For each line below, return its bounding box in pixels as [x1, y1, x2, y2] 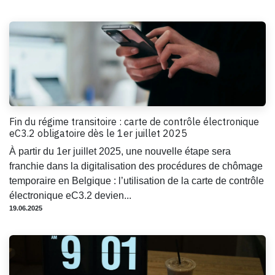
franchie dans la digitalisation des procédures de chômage [9, 160, 263, 171]
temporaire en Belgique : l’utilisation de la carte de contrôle [9, 175, 264, 186]
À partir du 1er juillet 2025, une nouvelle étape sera [9, 145, 231, 157]
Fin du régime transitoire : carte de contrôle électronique [9, 115, 259, 128]
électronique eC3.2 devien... [9, 190, 131, 201]
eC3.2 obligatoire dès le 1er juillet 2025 [9, 126, 187, 139]
